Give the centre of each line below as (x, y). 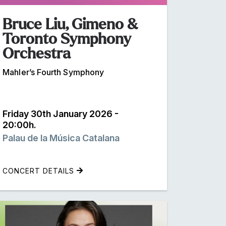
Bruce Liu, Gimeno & (70, 24)
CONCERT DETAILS (40, 171)
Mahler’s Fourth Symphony (53, 72)
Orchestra (37, 53)
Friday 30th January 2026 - (61, 114)
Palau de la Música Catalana (61, 138)
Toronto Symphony (67, 39)
